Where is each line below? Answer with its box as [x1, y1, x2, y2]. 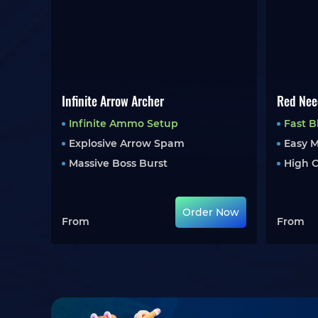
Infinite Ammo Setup [69, 117, 178, 130]
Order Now [182, 206, 240, 219]
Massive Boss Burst [69, 157, 168, 170]
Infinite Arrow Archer [62, 92, 164, 110]
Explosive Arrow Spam [69, 137, 185, 150]
